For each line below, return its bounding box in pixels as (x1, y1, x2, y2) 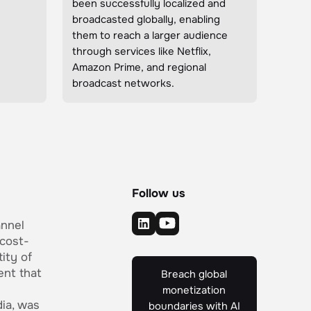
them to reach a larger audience (72, 28, 228, 42)
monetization (162, 283, 226, 297)
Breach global (161, 267, 228, 281)
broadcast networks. (72, 76, 175, 90)
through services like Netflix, (72, 44, 212, 58)
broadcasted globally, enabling (72, 12, 221, 26)
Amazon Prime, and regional (72, 60, 207, 74)
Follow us (132, 186, 186, 201)
